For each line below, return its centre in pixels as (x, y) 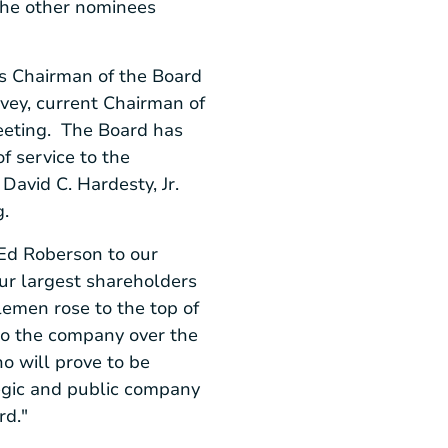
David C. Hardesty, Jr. (91, 184)
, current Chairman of (116, 103)
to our (130, 253)
